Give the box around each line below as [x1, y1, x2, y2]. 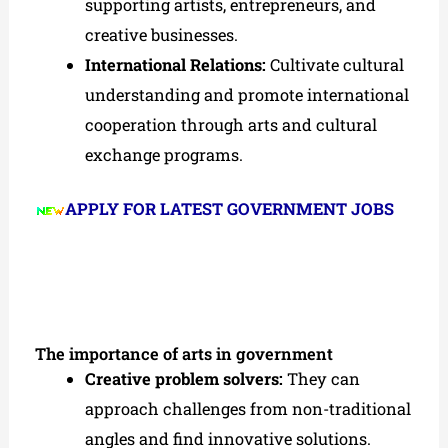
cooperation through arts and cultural [84, 113, 377, 135]
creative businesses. [84, 23, 238, 45]
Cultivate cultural [265, 53, 404, 75]
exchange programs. [84, 143, 243, 165]
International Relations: [84, 53, 266, 75]
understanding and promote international [84, 83, 409, 105]
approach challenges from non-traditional [84, 398, 411, 420]
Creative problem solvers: [84, 368, 283, 390]
